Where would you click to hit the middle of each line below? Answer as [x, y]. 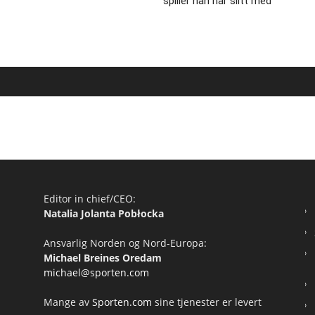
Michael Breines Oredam [103, 258]
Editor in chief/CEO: [90, 199]
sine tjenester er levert [208, 302]
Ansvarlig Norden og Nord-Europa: [125, 243]
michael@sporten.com [96, 272]
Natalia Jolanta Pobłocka [104, 213]
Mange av [68, 302]
